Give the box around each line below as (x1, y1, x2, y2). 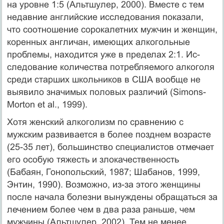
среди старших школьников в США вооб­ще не (6, 74, 200, 84)
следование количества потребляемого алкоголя (6, 61, 214, 72)
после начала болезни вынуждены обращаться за (6, 191, 217, 202)
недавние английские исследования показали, (6, 11, 203, 22)
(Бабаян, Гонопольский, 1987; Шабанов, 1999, (6, 166, 200, 177)
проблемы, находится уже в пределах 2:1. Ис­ (6, 49, 200, 59)
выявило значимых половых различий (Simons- (6, 86, 206, 97)
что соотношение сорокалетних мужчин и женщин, (6, 24, 217, 34)
